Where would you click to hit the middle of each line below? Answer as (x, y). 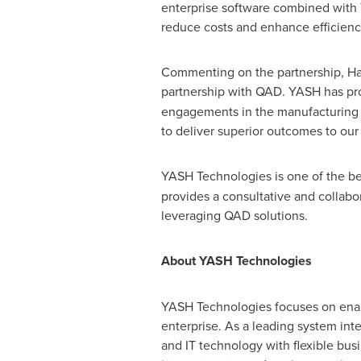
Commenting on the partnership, (254, 72)
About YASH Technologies (236, 261)
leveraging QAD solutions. (234, 215)
